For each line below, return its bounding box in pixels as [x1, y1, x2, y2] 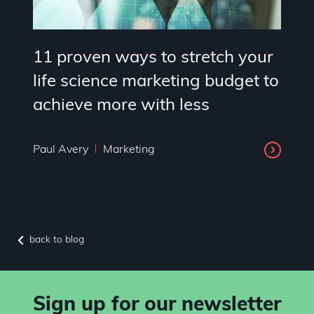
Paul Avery [33, 144, 91, 156]
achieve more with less [33, 97, 210, 115]
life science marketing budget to [33, 74, 279, 91]
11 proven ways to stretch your [33, 50, 273, 67]
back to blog [29, 235, 84, 246]
